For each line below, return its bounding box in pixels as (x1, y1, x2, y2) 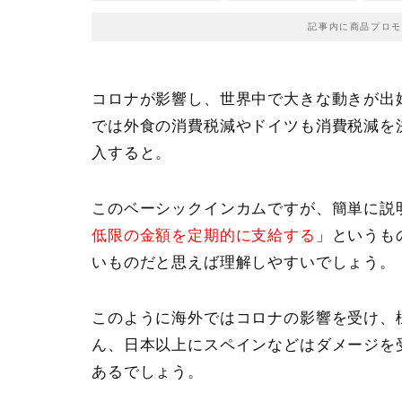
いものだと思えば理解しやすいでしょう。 (92, 253, 396, 271)
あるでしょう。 (92, 363, 204, 380)
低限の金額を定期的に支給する (92, 226, 316, 244)
